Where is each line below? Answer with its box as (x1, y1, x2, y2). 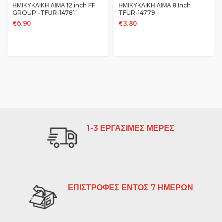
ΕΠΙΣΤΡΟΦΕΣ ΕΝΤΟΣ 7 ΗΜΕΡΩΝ (68, 183, 193, 192)
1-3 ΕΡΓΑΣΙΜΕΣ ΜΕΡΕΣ (87, 123, 174, 133)
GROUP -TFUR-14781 (12, 9, 75, 16)
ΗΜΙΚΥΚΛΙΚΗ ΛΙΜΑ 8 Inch (118, 1, 191, 9)
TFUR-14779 (118, 9, 155, 16)
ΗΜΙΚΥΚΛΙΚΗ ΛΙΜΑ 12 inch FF (12, 1, 95, 9)
